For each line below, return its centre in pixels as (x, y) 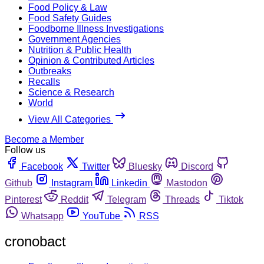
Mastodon (187, 183)
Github (19, 183)
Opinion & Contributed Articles (91, 60)
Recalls (44, 81)
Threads (182, 199)
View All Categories (71, 119)
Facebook (42, 166)
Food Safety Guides (70, 18)
